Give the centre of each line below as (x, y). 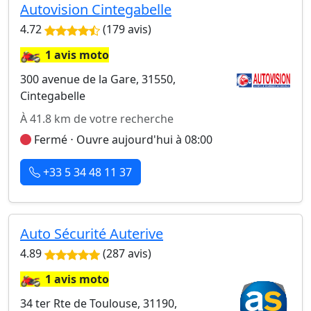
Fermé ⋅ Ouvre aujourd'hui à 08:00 (122, 140)
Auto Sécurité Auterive (92, 234)
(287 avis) (126, 253)
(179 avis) (126, 29)
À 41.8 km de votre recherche (97, 119)
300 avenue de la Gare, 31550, (98, 79)
